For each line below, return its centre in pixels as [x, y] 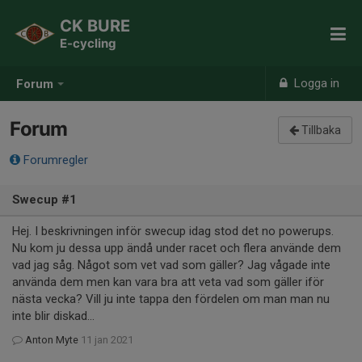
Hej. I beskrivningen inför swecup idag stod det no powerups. [173, 231]
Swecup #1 [44, 200]
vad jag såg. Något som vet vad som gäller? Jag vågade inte [171, 265]
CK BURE [95, 26]
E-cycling [88, 43]
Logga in [316, 83]
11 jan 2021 [107, 340]
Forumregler [54, 160]
